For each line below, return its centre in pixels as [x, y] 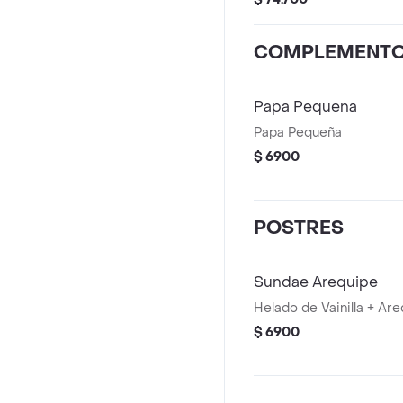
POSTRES [299, 228]
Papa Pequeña [298, 133]
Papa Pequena [305, 107]
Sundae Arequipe [316, 282]
